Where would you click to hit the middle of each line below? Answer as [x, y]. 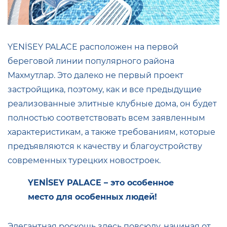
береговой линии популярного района [91, 61]
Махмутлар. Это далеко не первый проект [96, 75]
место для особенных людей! [92, 197]
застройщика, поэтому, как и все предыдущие [105, 90]
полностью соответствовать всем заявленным [106, 118]
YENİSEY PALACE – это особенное [101, 183]
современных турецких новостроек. [84, 161]
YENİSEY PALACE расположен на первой [93, 47]
